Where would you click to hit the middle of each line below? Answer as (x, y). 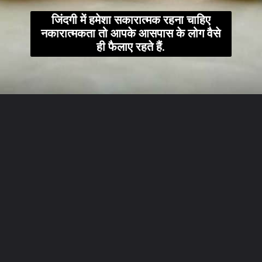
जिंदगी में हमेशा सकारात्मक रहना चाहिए (131, 20)
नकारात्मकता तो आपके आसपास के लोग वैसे (131, 34)
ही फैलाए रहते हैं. (131, 47)
